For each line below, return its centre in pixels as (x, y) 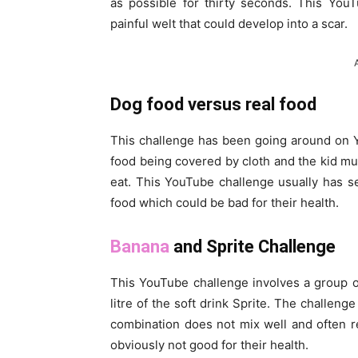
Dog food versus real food (213, 105)
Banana (140, 247)
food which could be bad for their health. (225, 203)
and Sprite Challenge (253, 247)
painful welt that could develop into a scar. (229, 24)
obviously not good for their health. (209, 345)
